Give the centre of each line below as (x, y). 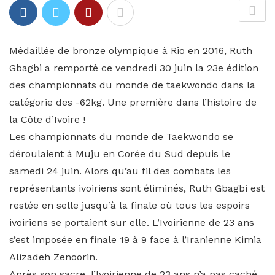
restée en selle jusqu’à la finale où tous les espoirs (130, 205)
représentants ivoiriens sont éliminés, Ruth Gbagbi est (137, 188)
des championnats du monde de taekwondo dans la (132, 85)
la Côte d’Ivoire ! (47, 119)
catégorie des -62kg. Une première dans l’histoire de (133, 102)
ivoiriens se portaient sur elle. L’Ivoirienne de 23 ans (132, 223)
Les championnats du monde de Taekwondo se (121, 137)
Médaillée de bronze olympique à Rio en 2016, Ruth (131, 51)
